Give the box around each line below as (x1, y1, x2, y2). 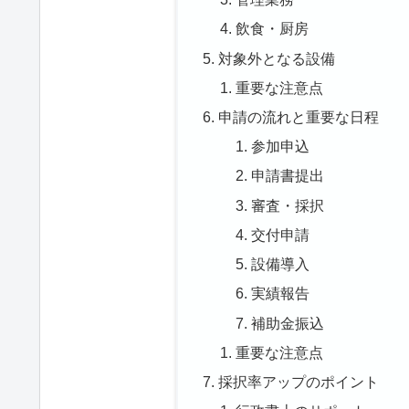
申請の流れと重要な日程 (217, 108, 379, 125)
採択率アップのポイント (217, 373, 379, 391)
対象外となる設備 (217, 49, 335, 67)
